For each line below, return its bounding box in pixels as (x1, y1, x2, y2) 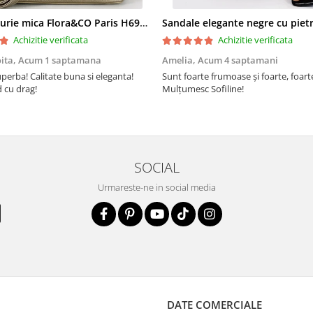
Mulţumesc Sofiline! (162, 82, 244, 95)
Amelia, (162, 54, 198, 66)
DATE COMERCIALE (167, 298, 262, 312)
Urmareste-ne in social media (97, 181, 216, 194)
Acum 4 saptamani (198, 54, 278, 66)
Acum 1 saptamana (18, 54, 101, 66)
